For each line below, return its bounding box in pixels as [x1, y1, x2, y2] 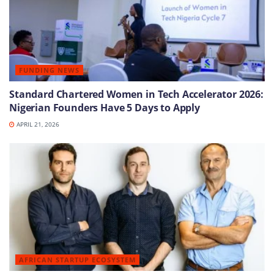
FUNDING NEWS [19, 65, 80, 75]
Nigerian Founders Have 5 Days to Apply [9, 100, 200, 114]
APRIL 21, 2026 [15, 119, 59, 128]
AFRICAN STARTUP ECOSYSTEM [19, 254, 136, 264]
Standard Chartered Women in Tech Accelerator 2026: [9, 87, 264, 101]
